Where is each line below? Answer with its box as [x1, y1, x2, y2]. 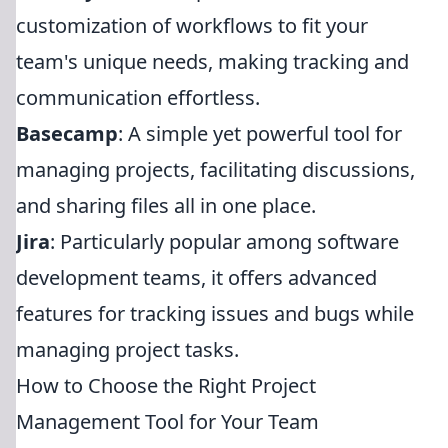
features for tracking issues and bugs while [16, 300, 414, 327]
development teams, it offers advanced [16, 264, 377, 291]
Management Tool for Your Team [16, 408, 319, 435]
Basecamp [16, 120, 118, 147]
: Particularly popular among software [50, 228, 399, 255]
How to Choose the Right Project [16, 372, 316, 399]
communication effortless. [16, 84, 260, 111]
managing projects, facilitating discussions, [16, 156, 415, 183]
